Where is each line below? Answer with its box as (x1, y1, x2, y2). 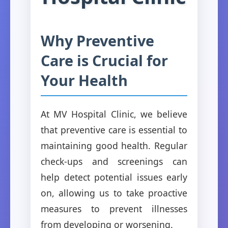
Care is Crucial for (41, 50, 168, 70)
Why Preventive (41, 30, 154, 50)
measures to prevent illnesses (41, 202, 187, 215)
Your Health (41, 70, 128, 90)
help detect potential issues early (41, 170, 187, 183)
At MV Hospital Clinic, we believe (41, 107, 187, 120)
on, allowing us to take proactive (41, 186, 187, 199)
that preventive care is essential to (41, 123, 187, 136)
